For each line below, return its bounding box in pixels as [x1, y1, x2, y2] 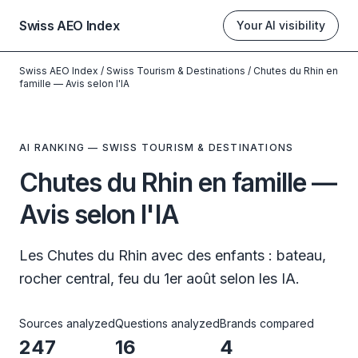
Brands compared [220, 316, 314, 330]
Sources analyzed [19, 316, 115, 330]
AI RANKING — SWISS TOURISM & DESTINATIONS [19, 141, 294, 153]
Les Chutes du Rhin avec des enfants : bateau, [19, 247, 326, 264]
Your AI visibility [237, 18, 325, 32]
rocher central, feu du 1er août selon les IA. [19, 270, 300, 287]
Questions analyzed [115, 316, 220, 330]
